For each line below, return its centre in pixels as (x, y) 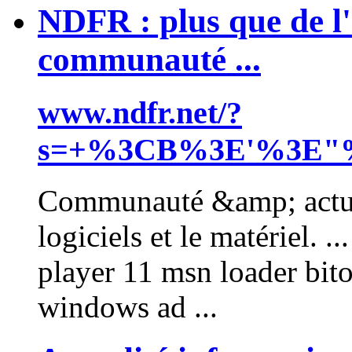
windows (93, 306)
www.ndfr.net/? (140, 113)
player (76, 271)
